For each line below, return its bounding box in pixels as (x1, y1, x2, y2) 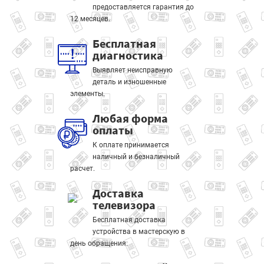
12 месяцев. (70, 15, 110, 23)
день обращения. (70, 239, 128, 247)
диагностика (92, 48, 163, 62)
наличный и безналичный (92, 153, 180, 161)
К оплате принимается (92, 141, 169, 149)
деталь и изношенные (92, 78, 166, 86)
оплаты (92, 123, 133, 137)
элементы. (70, 90, 105, 98)
